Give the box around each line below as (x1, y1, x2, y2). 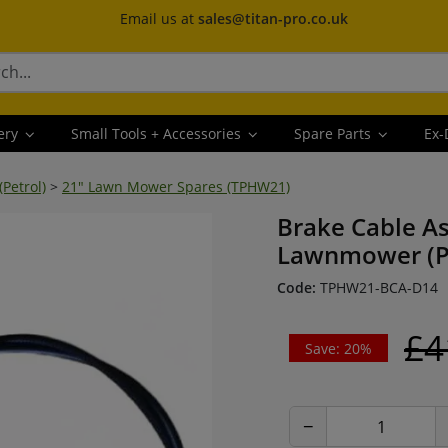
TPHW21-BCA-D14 (316, 278, 438, 297)
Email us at (119, 9, 198, 28)
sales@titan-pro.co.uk (197, 9, 348, 28)
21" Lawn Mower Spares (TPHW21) (62, 177, 290, 196)
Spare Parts (293, 124, 375, 143)
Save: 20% (305, 338, 372, 358)
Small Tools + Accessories (70, 124, 245, 143)
